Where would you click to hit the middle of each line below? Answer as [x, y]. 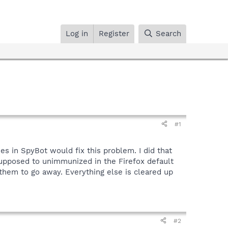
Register [114, 33]
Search [168, 33]
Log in [77, 33]
